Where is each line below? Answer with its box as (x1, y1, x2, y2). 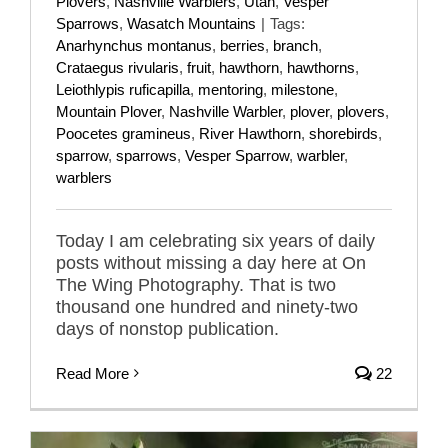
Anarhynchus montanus (56, 36, 212, 54)
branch (273, 36, 318, 54)
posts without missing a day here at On (56, 252, 366, 273)
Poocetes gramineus (56, 124, 191, 142)
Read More (56, 364, 129, 382)
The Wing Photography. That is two (56, 274, 336, 295)
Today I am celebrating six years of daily (56, 230, 375, 251)
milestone (271, 80, 334, 98)
